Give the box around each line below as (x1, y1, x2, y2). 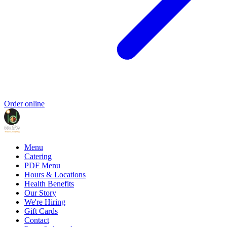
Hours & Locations (24, 170, 86, 179)
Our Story (24, 188, 56, 197)
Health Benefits (24, 179, 74, 188)
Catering (24, 152, 52, 161)
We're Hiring (24, 197, 65, 206)
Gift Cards (24, 206, 58, 215)
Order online (4, 99, 45, 108)
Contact (24, 215, 49, 224)
